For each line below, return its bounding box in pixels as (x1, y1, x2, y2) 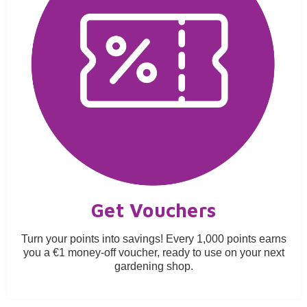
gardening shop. (114, 260, 193, 273)
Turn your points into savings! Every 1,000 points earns (21, 233, 286, 245)
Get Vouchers (91, 199, 216, 222)
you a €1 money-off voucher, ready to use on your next (23, 247, 284, 259)
